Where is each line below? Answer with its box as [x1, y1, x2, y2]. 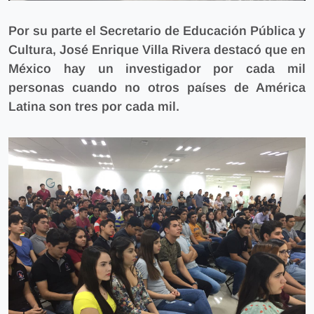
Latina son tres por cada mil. [8, 100, 179, 114]
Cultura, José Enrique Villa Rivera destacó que [8, 43, 291, 57]
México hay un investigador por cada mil [8, 62, 306, 76]
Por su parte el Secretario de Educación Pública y [8, 24, 306, 38]
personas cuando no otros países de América [8, 81, 306, 95]
